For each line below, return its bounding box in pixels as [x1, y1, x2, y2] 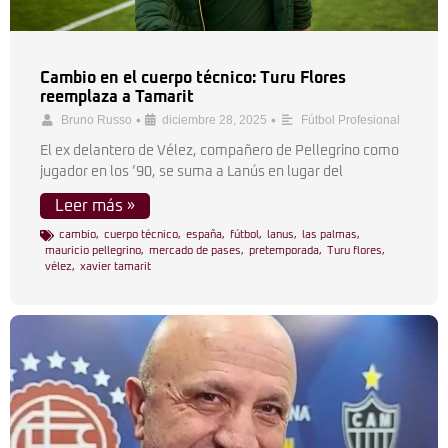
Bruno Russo [61, 113, 132, 127]
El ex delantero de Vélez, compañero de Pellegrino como [40, 144, 399, 158]
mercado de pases [149, 245, 241, 256]
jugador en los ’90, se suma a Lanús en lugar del [40, 165, 343, 179]
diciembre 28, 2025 [162, 113, 267, 127]
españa [186, 229, 222, 240]
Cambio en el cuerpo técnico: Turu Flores [40, 70, 346, 86]
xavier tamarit [80, 261, 151, 272]
